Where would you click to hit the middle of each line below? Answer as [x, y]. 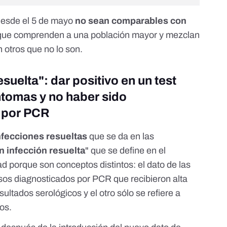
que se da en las [122, 137]
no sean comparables [122, 21]
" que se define [115, 151]
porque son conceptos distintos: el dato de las [99, 165]
